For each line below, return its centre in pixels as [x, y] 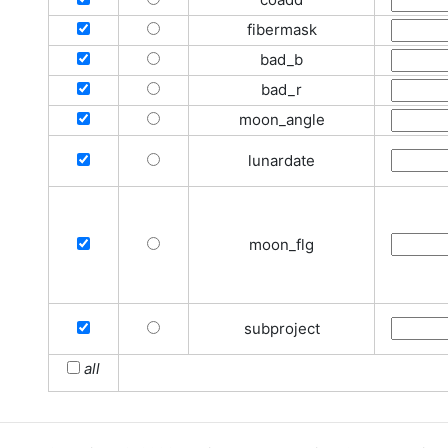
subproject [281, 328]
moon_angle [281, 119]
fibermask [281, 29]
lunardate [281, 160]
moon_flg [281, 244]
